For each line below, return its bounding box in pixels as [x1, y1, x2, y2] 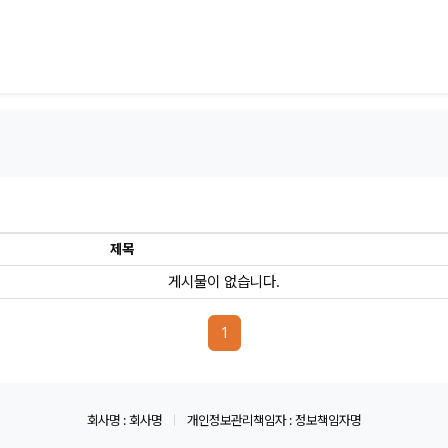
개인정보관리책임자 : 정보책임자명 [184, 412, 361, 429]
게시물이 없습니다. [168, 273, 280, 292]
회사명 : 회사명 [87, 412, 165, 429]
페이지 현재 [226, 323, 296, 342]
